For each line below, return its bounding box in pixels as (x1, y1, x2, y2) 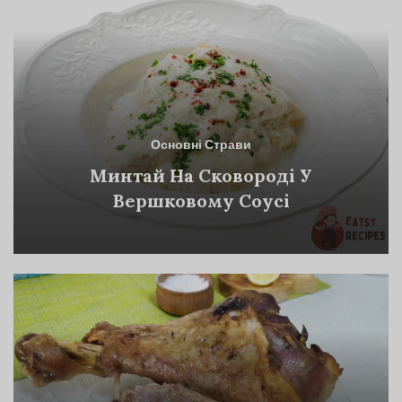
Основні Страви (151, 135, 251, 157)
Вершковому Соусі (112, 189, 290, 213)
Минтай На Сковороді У (90, 164, 312, 188)
